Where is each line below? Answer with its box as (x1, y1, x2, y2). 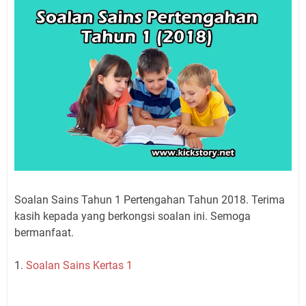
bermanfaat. (14, 225, 74, 239)
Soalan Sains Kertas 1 (26, 258, 133, 272)
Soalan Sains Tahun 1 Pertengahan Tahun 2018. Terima (14, 193, 285, 206)
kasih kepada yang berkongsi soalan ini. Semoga (14, 209, 251, 223)
